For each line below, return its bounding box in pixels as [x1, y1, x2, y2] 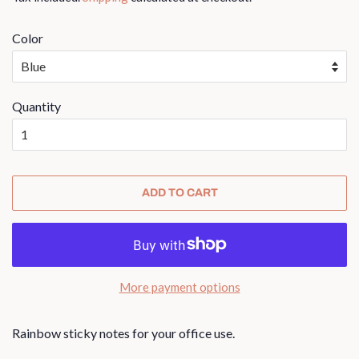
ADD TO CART [141, 187, 218, 200]
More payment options [119, 279, 240, 294]
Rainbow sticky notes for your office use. [12, 325, 235, 341]
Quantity [12, 98, 61, 114]
